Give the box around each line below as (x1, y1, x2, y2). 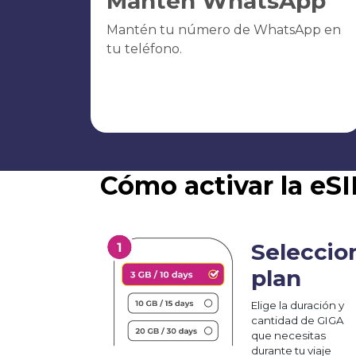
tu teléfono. (106, 41, 182, 56)
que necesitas (251, 328, 326, 342)
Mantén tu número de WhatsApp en (106, 21, 341, 37)
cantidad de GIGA (251, 313, 344, 327)
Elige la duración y (251, 298, 344, 311)
